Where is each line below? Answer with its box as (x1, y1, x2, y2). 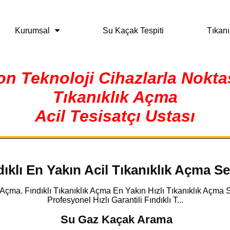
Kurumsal (15, 26, 50, 35)
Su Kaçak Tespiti (103, 26, 164, 35)
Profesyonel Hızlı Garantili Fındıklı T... (47, 196, 183, 204)
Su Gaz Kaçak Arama (60, 213, 172, 226)
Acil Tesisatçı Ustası (35, 107, 195, 125)
